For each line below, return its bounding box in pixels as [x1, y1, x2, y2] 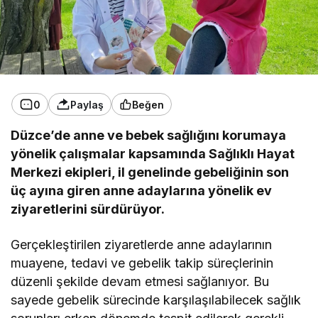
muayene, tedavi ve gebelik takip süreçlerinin [11, 256, 274, 271]
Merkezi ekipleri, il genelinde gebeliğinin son [11, 165, 290, 180]
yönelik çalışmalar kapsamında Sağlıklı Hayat [11, 146, 295, 162]
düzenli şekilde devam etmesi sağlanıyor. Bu [11, 274, 270, 290]
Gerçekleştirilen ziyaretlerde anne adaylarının [11, 237, 273, 253]
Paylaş [70, 98, 104, 111]
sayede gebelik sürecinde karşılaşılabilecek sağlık [11, 292, 302, 308]
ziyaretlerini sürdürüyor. [11, 202, 165, 217]
